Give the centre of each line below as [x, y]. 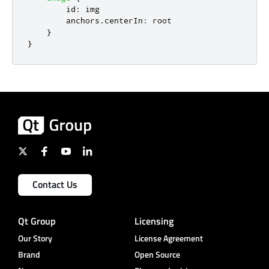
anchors [83, 20]
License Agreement [169, 238]
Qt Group [37, 221]
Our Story [35, 238]
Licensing [154, 221]
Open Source [157, 255]
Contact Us [55, 185]
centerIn [124, 20]
